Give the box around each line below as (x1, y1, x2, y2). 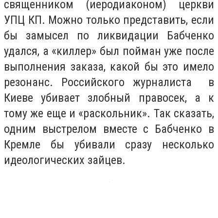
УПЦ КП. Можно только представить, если (4, 13, 214, 27)
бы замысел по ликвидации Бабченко (4, 29, 214, 43)
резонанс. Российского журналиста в (4, 75, 214, 90)
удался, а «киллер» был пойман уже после (4, 44, 214, 58)
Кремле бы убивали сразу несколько (4, 138, 214, 152)
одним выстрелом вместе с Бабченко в (4, 122, 214, 136)
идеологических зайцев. (4, 153, 126, 167)
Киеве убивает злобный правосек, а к (4, 91, 214, 105)
